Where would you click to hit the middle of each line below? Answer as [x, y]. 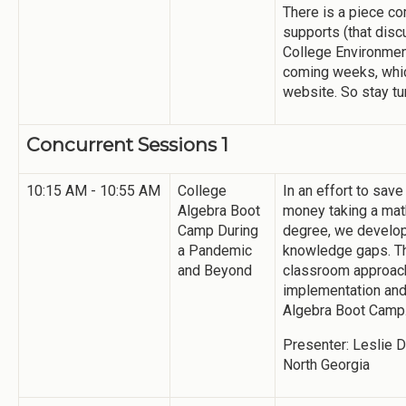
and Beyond [215, 270]
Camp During [218, 230]
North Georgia [326, 364]
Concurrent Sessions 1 [127, 144]
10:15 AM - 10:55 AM [93, 190]
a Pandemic [215, 250]
